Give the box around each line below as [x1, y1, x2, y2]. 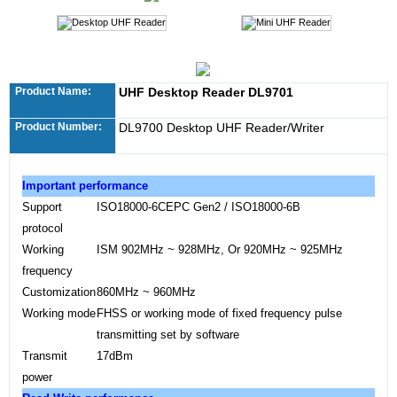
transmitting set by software [97, 328, 239, 341]
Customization [22, 285, 96, 299]
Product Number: [15, 121, 102, 133]
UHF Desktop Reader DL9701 [119, 85, 293, 99]
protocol [22, 222, 63, 235]
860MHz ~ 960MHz [97, 285, 196, 299]
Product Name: [15, 85, 91, 97]
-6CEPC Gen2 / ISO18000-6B [148, 200, 300, 214]
